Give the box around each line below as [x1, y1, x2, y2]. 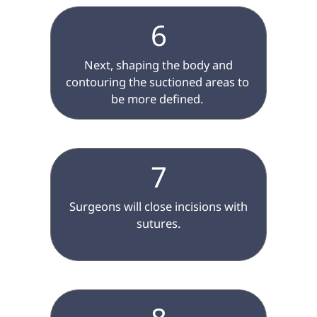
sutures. [137, 215, 180, 232]
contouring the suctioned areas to [65, 74, 252, 91]
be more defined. [111, 91, 206, 108]
